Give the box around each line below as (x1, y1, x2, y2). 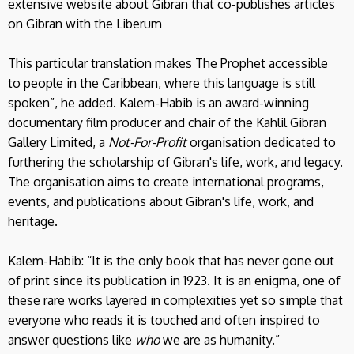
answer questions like (8, 331, 135, 348)
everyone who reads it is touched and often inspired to (8, 311, 320, 328)
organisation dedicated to (186, 134, 336, 150)
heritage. (8, 213, 58, 229)
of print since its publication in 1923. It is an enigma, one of (8, 272, 341, 288)
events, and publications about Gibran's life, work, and (8, 193, 314, 209)
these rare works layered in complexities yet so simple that (8, 292, 343, 308)
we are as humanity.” (160, 331, 280, 348)
